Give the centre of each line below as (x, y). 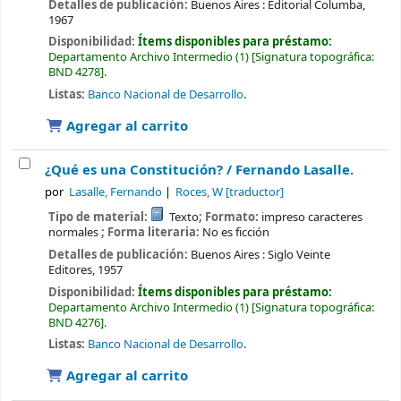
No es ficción (235, 233)
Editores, (71, 269)
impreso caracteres (312, 218)
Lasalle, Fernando (116, 192)
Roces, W (200, 192)
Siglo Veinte (299, 254)
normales (74, 233)
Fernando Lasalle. (294, 171)
